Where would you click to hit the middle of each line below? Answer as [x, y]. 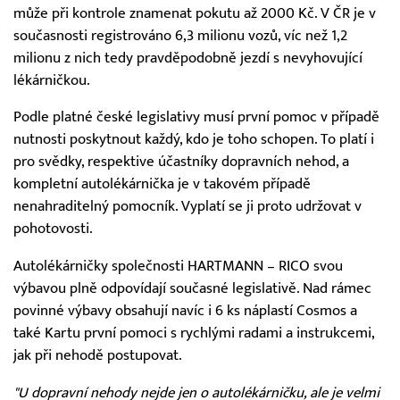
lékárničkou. [52, 80]
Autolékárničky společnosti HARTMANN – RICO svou [178, 266]
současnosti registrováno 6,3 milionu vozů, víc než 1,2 [180, 35]
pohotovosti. [53, 229]
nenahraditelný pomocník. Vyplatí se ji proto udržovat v [187, 207]
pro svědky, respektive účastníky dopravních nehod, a [181, 162]
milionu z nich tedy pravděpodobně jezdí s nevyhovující [188, 58]
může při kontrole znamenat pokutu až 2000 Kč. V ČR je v [195, 13]
